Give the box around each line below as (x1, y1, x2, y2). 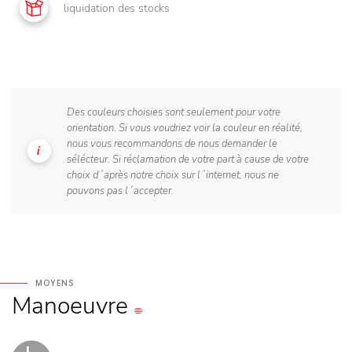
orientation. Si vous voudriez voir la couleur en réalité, (67, 121, 302, 136)
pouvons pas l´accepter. (67, 184, 174, 199)
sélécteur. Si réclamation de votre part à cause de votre (67, 152, 309, 167)
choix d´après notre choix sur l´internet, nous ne (67, 168, 279, 183)
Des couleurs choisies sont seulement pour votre (67, 105, 280, 120)
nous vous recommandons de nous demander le (67, 137, 277, 152)
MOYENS (35, 277, 74, 290)
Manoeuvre (12, 290, 128, 323)
